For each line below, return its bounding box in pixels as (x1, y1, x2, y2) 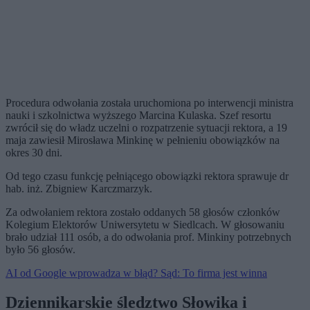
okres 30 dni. (6, 147, 62, 159)
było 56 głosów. (6, 244, 75, 256)
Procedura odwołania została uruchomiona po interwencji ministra (6, 97, 293, 109)
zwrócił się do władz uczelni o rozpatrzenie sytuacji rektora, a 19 (6, 122, 287, 134)
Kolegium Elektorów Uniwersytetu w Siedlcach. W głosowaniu (6, 219, 284, 231)
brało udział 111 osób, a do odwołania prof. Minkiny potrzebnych (6, 231, 291, 244)
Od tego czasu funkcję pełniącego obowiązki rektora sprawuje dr (6, 170, 289, 183)
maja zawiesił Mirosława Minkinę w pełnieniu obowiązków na (6, 134, 280, 147)
